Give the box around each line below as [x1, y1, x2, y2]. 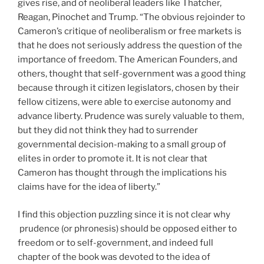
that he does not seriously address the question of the [18, 40, 242, 51]
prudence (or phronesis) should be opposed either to [18, 223, 237, 234]
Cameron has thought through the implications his [18, 167, 227, 179]
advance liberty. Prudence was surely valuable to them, [18, 111, 244, 122]
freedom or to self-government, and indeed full [18, 237, 213, 248]
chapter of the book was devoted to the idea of [18, 251, 210, 262]
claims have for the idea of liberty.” [18, 181, 160, 193]
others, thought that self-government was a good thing [18, 68, 246, 80]
